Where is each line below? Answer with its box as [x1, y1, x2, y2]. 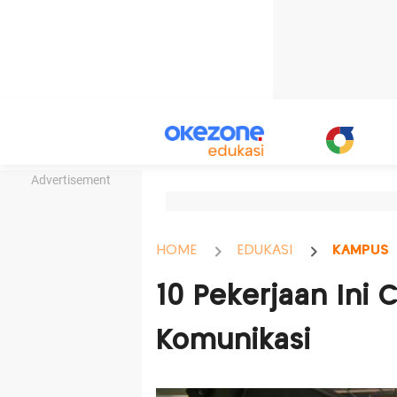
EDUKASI [236, 243, 292, 257]
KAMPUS [331, 243, 389, 257]
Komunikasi [155, 328, 311, 354]
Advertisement [31, 173, 111, 187]
